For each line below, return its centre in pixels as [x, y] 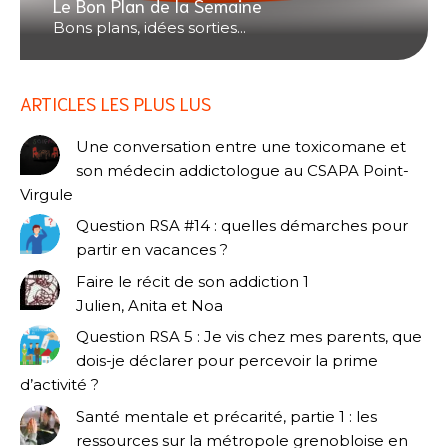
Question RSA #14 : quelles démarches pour [242, 226]
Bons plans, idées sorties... [149, 27]
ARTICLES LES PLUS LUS [115, 102]
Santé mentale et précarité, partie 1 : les [226, 416]
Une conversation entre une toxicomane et [241, 146]
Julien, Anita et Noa [149, 305]
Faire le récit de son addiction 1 [192, 281]
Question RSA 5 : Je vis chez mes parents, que [249, 337]
